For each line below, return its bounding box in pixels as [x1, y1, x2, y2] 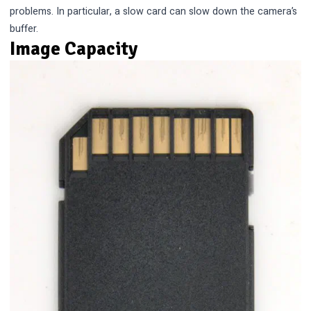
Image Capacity [10, 37, 138, 61]
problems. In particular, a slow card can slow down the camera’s [10, 4, 298, 19]
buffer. [10, 22, 39, 37]
